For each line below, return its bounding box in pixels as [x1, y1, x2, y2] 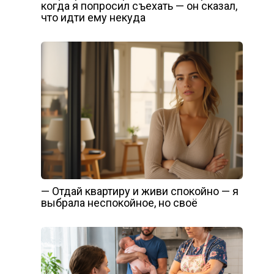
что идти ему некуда [40, 11, 146, 24]
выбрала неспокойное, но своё [40, 196, 198, 210]
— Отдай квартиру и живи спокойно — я [40, 185, 239, 198]
